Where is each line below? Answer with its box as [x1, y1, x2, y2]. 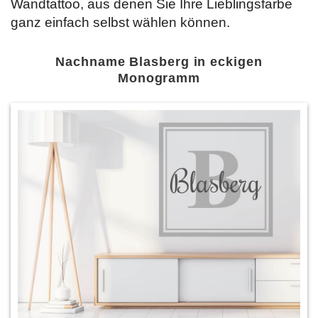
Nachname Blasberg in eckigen [55, 55, 263, 69]
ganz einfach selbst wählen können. [11, 15, 230, 30]
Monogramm [117, 71, 201, 85]
